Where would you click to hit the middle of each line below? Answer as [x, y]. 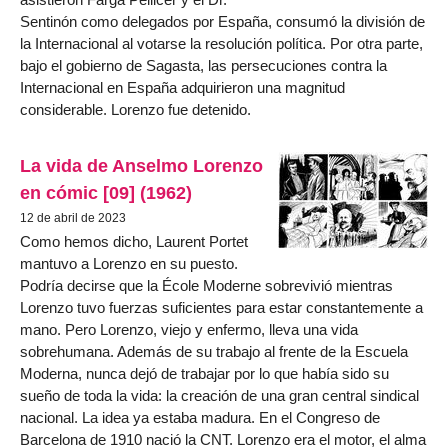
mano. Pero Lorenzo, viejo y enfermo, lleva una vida [189, 329]
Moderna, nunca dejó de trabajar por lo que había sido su [204, 373]
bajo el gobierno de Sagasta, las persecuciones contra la [203, 66]
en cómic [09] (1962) [106, 192]
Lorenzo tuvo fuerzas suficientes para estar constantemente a [221, 307]
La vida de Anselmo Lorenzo [141, 165]
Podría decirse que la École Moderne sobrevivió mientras [206, 285]
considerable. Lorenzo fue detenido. [135, 110]
